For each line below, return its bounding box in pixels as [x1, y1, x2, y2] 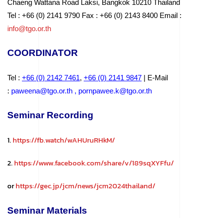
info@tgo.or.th [7, 24, 51, 33]
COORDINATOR [7, 47, 78, 58]
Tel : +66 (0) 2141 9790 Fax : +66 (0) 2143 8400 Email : [7, 11, 182, 19]
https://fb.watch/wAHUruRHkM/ [13, 134, 115, 145]
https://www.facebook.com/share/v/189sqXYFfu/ [14, 157, 174, 168]
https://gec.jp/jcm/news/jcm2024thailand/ [16, 180, 155, 191]
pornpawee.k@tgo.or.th [78, 86, 152, 95]
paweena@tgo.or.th [11, 86, 73, 95]
